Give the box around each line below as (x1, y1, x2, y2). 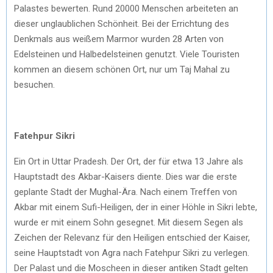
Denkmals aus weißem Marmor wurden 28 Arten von (14, 33, 224, 44)
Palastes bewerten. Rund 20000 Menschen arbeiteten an (14, 2, 238, 14)
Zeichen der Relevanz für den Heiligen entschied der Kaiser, (14, 232, 250, 243)
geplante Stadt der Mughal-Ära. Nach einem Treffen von (14, 186, 237, 197)
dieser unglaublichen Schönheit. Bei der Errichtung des (14, 18, 229, 29)
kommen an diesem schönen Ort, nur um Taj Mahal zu (14, 63, 230, 75)
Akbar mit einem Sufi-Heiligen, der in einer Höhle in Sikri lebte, (14, 201, 257, 213)
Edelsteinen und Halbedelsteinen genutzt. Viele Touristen (14, 48, 239, 60)
